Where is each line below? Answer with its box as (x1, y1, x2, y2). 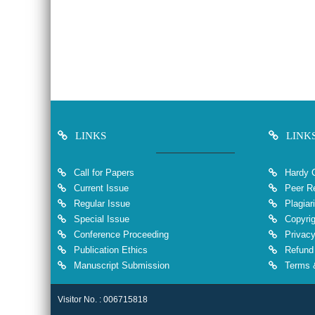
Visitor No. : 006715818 (58, 294, 148, 304)
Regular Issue (74, 198, 130, 209)
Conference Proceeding (74, 229, 169, 240)
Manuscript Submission (71, 259, 169, 271)
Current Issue (74, 182, 129, 193)
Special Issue (74, 213, 129, 224)
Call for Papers (74, 167, 134, 178)
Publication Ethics (71, 244, 148, 255)
